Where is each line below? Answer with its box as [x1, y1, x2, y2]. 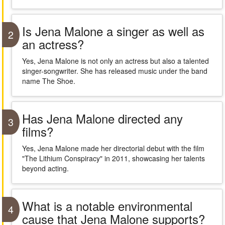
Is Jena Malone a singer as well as [22, 22, 204, 40]
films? [22, 123, 53, 140]
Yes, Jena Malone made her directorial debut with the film [22, 143, 204, 153]
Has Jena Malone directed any [22, 109, 183, 127]
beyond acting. [22, 163, 69, 173]
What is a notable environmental [22, 197, 192, 214]
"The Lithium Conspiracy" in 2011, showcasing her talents [22, 153, 205, 163]
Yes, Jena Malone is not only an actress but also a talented [22, 56, 209, 66]
